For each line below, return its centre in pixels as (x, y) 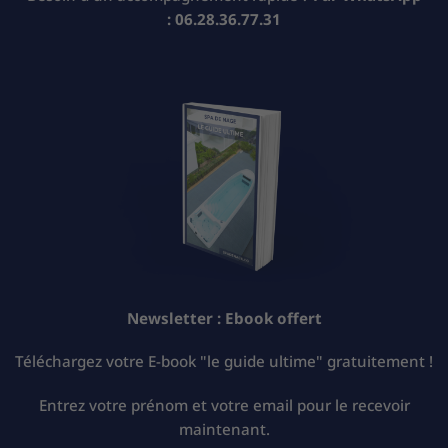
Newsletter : (175, 317)
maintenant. (224, 429)
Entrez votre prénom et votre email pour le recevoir (224, 405)
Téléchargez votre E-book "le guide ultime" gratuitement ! (224, 361)
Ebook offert (273, 317)
